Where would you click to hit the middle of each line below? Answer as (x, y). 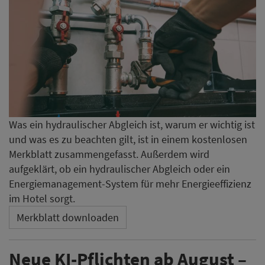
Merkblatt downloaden (68, 218)
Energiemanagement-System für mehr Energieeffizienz (130, 184)
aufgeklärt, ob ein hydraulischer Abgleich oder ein (119, 169)
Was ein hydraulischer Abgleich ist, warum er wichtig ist (132, 125)
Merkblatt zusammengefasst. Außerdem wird (109, 154)
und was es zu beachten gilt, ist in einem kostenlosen (128, 140)
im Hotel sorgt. (42, 199)
